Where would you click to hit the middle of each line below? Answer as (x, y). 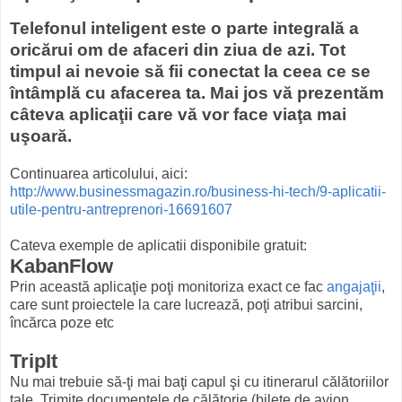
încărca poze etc (62, 323)
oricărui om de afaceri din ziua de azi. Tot (178, 50)
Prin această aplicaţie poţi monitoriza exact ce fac (168, 287)
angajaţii (354, 287)
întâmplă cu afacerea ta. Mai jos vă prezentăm (197, 93)
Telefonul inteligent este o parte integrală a (184, 29)
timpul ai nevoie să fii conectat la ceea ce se (190, 72)
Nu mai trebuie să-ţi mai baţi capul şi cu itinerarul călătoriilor (199, 382)
